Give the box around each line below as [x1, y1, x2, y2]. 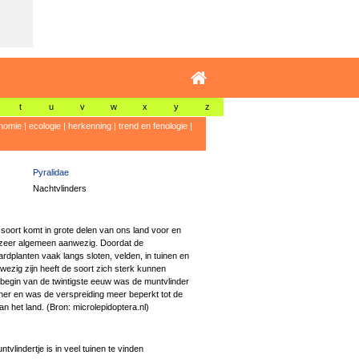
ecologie [28, 121, 61, 131]
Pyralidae [32, 167, 69, 177]
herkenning [67, 121, 111, 131]
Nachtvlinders [32, 184, 87, 193]
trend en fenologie [118, 121, 188, 131]
